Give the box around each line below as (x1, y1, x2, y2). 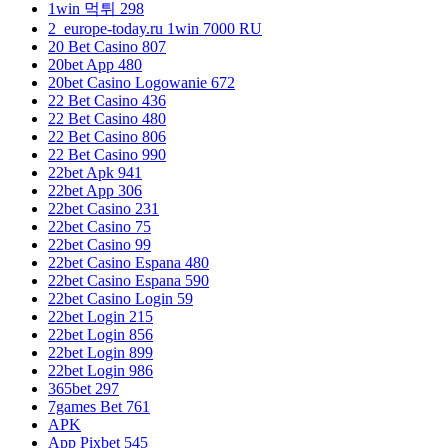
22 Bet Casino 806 (48, 127, 166, 145)
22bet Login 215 (48, 307, 153, 325)
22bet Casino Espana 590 (48, 271, 209, 289)
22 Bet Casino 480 (48, 109, 166, 127)
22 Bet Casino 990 (48, 145, 166, 163)
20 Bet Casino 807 (48, 37, 166, 55)
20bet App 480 (48, 55, 142, 73)
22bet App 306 (48, 181, 142, 199)
